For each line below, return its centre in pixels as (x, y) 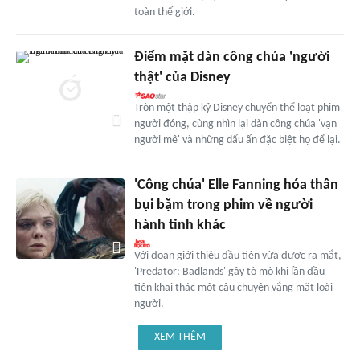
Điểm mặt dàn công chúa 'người (231, 57)
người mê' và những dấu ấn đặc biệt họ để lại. (237, 140)
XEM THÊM (180, 337)
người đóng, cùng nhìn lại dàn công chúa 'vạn (235, 124)
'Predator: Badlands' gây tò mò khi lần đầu (229, 272)
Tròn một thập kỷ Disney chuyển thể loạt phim (237, 108)
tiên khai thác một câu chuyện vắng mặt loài (233, 288)
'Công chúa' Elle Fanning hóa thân (236, 185)
